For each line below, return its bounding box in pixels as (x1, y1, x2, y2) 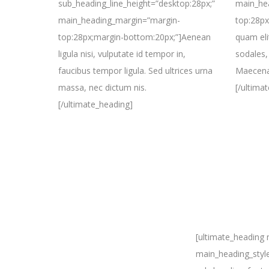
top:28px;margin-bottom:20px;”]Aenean (58, 31, 211, 43)
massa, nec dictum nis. (58, 82, 147, 93)
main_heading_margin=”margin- (58, 14, 180, 26)
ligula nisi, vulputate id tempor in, (58, 48, 186, 59)
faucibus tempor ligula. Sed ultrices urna (58, 65, 213, 76)
